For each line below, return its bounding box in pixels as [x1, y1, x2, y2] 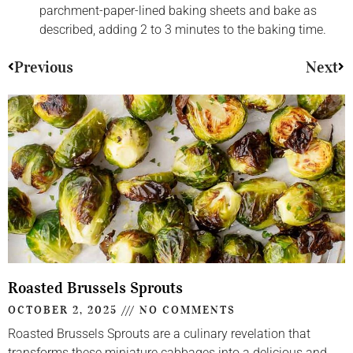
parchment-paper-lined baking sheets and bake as [39, 3, 317, 19]
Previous [14, 58, 73, 77]
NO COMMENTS [136, 303, 236, 318]
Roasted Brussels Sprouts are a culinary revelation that [8, 326, 310, 342]
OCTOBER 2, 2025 [8, 303, 121, 318]
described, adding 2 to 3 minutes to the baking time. [39, 22, 326, 38]
